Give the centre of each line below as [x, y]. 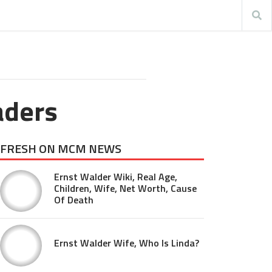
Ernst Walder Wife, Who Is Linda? [127, 243]
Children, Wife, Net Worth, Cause [125, 188]
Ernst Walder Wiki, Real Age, [116, 177]
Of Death [74, 200]
